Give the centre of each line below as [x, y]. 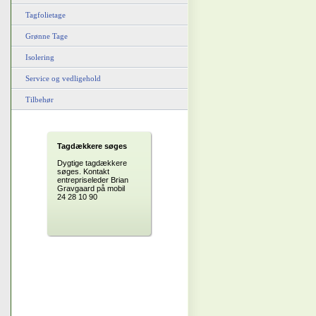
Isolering [40, 57]
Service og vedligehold [63, 78]
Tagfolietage [45, 15]
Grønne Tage [47, 36]
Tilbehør [39, 99]
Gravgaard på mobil [91, 188]
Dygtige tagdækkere [92, 163]
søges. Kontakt [83, 171]
